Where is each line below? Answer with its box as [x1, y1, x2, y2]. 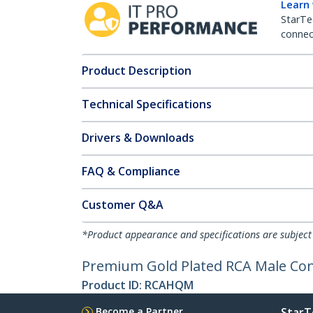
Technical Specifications [82, 96, 212, 112]
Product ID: [82, 277, 145, 293]
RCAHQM [145, 277, 194, 293]
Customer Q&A [82, 197, 163, 212]
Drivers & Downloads [82, 130, 194, 145]
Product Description [82, 63, 191, 78]
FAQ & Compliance [82, 163, 180, 179]
